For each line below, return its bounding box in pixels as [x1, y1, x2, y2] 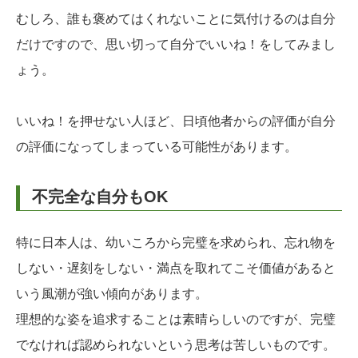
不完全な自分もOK [32, 188, 168, 206]
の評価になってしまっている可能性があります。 [16, 140, 297, 154]
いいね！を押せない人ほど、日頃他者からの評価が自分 [16, 114, 336, 129]
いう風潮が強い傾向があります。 [16, 287, 208, 301]
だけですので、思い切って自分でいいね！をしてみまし [16, 38, 336, 52]
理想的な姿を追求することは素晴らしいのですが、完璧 [16, 312, 336, 327]
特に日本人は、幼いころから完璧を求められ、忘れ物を [16, 236, 336, 250]
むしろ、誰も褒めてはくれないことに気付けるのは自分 [16, 12, 336, 26]
